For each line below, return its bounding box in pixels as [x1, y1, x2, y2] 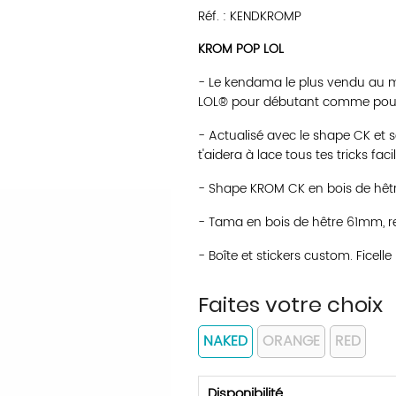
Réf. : [198, 6, 230, 27]
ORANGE [263, 330, 320, 353]
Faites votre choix [198, 290, 383, 319]
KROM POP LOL [198, 39, 284, 59]
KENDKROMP [230, 6, 301, 27]
